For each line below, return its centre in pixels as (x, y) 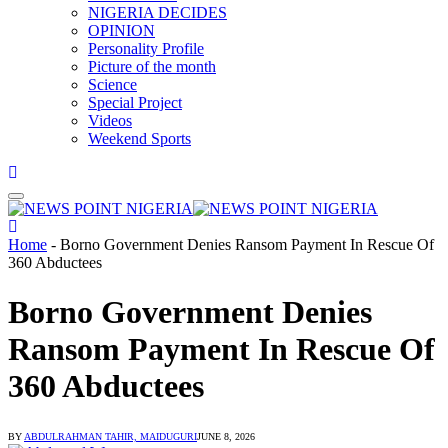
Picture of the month (152, 67)
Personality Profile (146, 49)
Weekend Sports (139, 139)
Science (112, 85)
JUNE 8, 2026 (226, 437)
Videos (110, 121)
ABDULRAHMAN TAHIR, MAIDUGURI (110, 437)
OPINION (121, 31)
